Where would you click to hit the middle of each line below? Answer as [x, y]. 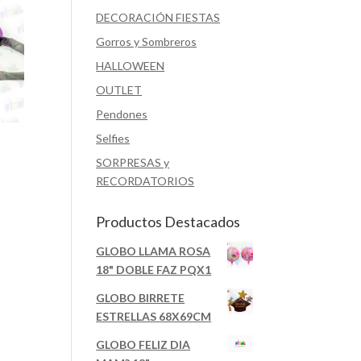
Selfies [113, 138]
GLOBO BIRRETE [141, 298]
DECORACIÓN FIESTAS [158, 17]
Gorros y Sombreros [147, 41]
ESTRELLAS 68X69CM [154, 316]
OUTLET [119, 90]
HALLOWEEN [131, 66]
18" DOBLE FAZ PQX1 [154, 270]
